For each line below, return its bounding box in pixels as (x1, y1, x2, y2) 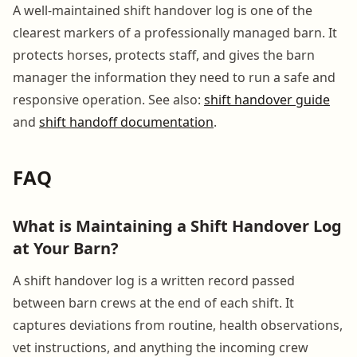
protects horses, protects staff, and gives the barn (13, 45, 315, 64)
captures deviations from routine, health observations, (13, 316, 343, 334)
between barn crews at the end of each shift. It (13, 293, 294, 312)
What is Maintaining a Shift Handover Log (13, 214, 342, 237)
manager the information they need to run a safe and (13, 68, 335, 86)
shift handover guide (204, 90, 330, 108)
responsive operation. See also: (13, 90, 204, 108)
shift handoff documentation (39, 112, 214, 131)
